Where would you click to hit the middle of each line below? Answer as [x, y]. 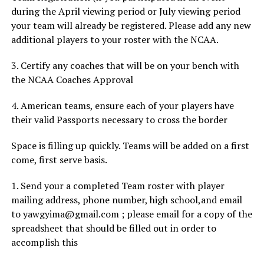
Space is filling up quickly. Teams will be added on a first [130, 146]
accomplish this [44, 242]
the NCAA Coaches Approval [72, 80]
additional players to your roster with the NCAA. [115, 39]
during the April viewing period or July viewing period [126, 11]
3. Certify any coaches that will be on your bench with [125, 65]
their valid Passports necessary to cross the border [119, 120]
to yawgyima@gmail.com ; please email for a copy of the [131, 214]
